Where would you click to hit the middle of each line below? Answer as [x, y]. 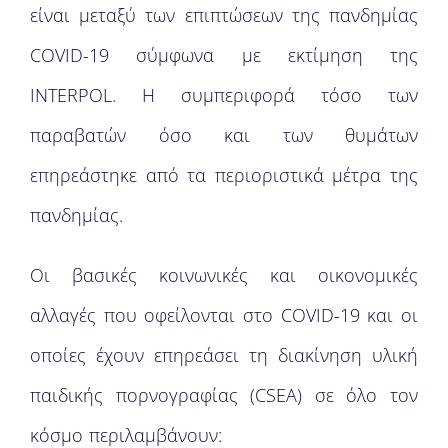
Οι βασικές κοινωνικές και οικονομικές [224, 275]
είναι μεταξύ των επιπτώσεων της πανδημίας [224, 15]
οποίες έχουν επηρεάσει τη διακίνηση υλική [224, 355]
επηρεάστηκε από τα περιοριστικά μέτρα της [224, 175]
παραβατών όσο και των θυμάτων [224, 135]
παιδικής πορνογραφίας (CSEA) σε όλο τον [224, 395]
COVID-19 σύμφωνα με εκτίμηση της [224, 55]
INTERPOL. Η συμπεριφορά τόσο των [224, 95]
